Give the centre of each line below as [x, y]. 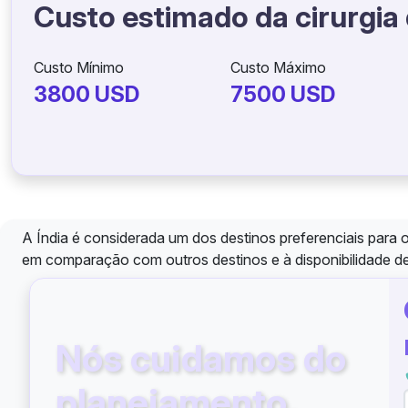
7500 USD [282, 94]
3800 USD [87, 94]
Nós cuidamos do [201, 358]
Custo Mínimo [79, 67]
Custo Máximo [278, 67]
